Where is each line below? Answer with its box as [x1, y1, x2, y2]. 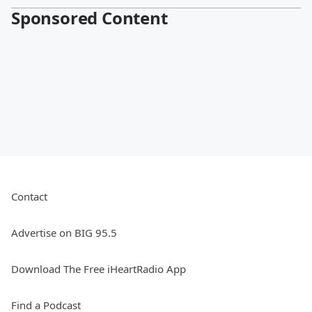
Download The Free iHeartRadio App [11, 262, 186, 276]
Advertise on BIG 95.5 [11, 226, 117, 240]
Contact [11, 189, 47, 204]
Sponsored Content [11, 6, 168, 30]
